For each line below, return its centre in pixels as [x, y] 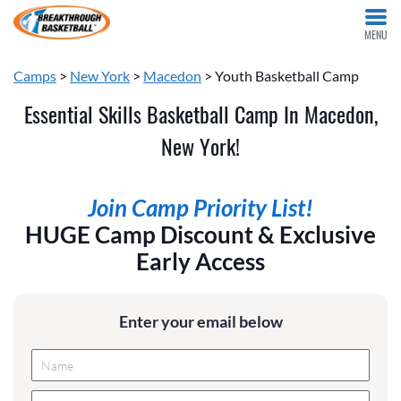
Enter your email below [200, 322]
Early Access [200, 262]
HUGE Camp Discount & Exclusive [200, 235]
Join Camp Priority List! [200, 208]
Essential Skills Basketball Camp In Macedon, [200, 114]
